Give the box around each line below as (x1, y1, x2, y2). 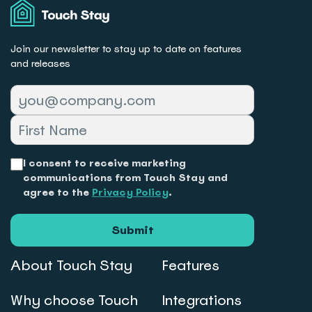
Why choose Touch (10, 291, 138, 310)
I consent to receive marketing (23, 157, 186, 170)
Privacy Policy (92, 186, 169, 199)
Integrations (161, 291, 242, 310)
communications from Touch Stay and (23, 171, 228, 185)
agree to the (23, 186, 92, 199)
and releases (10, 57, 70, 70)
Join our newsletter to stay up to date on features (10, 42, 242, 56)
